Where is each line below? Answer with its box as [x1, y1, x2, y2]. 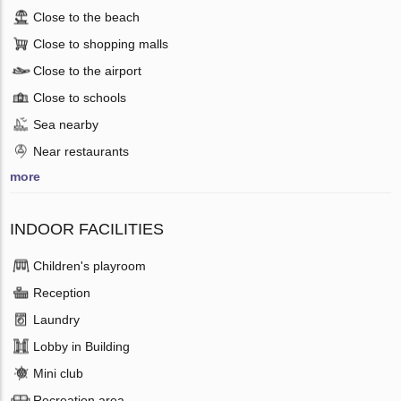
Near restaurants [33, 143, 130, 158]
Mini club [33, 365, 84, 380]
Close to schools [33, 90, 127, 105]
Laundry [33, 311, 81, 327]
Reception [33, 285, 91, 300]
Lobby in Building [33, 338, 131, 354]
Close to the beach [33, 9, 141, 24]
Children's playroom [33, 258, 147, 273]
